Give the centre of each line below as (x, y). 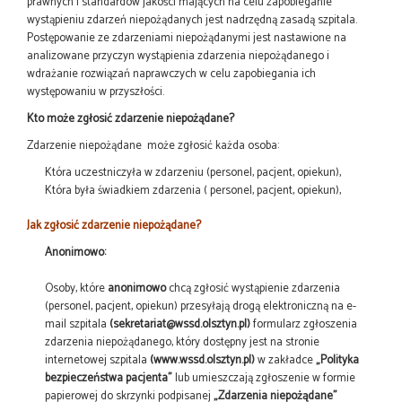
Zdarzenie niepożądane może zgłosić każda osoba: (153, 145)
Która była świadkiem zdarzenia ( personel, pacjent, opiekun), (193, 190)
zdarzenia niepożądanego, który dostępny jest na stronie (182, 342)
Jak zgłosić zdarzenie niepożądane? (114, 226)
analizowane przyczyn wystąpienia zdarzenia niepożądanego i (178, 56)
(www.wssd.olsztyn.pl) (202, 360)
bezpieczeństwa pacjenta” (109, 378)
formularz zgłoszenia (304, 324)
